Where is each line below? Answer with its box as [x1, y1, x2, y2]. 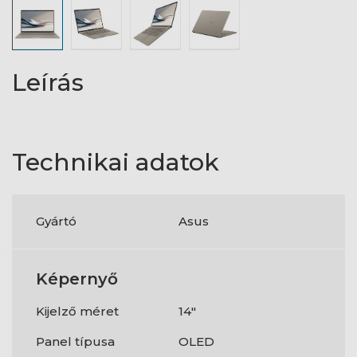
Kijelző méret [36, 304, 119, 319]
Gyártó [36, 214, 76, 229]
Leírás [12, 68, 84, 97]
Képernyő [36, 269, 118, 288]
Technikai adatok [12, 147, 219, 177]
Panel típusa [36, 334, 115, 349]
